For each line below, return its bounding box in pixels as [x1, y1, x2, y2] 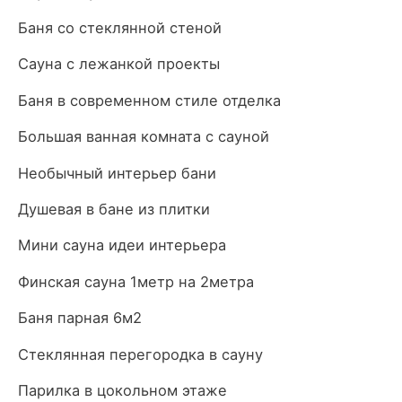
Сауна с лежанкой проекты [18, 55, 220, 74]
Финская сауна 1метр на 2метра [18, 272, 254, 291]
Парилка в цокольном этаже [18, 381, 227, 400]
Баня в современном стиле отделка [18, 91, 281, 109]
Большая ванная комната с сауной [18, 127, 269, 146]
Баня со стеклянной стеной [18, 19, 222, 37]
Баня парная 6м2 [18, 309, 142, 328]
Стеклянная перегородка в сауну [18, 345, 263, 363]
